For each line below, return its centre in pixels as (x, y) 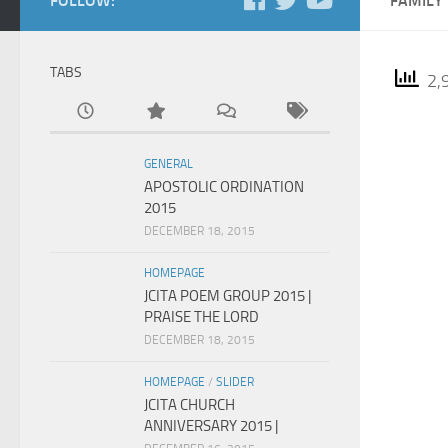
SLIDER (235, 382)
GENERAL (168, 164)
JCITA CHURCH (189, 405)
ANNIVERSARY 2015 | (211, 426)
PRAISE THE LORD (201, 317)
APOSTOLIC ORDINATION (224, 187)
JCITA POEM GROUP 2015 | (227, 296)
